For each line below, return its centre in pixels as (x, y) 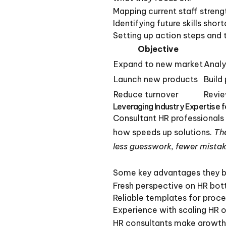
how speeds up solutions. (163, 132)
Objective (158, 49)
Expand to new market (158, 64)
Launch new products (156, 79)
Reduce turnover (146, 94)
